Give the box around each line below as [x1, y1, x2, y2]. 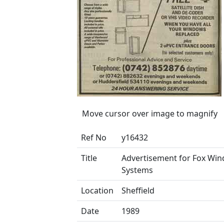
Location [81, 185, 113, 196]
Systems [121, 164, 153, 175]
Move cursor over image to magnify [82, 108, 217, 119]
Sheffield [121, 185, 154, 196]
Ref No [81, 132, 106, 143]
